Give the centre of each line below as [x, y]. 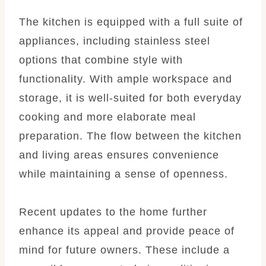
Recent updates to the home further [113, 212]
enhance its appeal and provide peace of [127, 231]
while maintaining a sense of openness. [123, 174]
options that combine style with [101, 60]
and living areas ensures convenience [119, 155]
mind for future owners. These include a [124, 250]
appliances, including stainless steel [115, 41]
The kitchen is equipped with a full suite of [131, 22]
